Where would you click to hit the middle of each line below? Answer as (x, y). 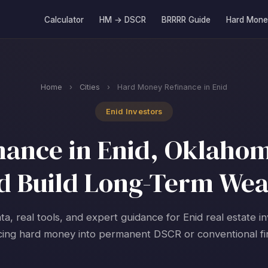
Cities (90, 87)
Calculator (64, 19)
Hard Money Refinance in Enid (171, 87)
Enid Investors (134, 112)
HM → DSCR (123, 19)
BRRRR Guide (186, 19)
